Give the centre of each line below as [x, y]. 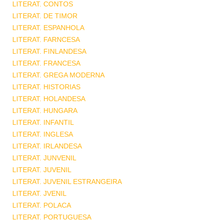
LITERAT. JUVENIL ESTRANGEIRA [67, 182]
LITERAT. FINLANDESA [49, 51]
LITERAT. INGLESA [43, 134]
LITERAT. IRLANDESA [47, 146]
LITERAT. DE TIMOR [45, 16]
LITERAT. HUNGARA [45, 110]
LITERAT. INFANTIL [43, 122]
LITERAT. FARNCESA [46, 39]
